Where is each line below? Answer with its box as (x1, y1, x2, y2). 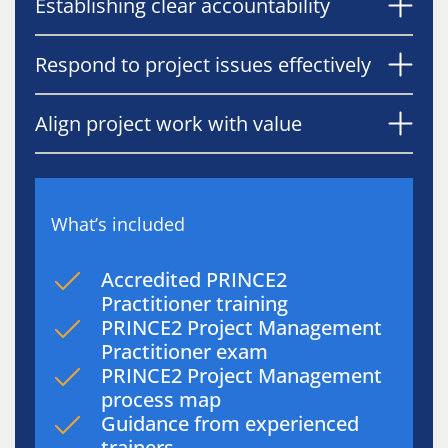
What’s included (51, 212, 185, 236)
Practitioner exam (101, 338, 278, 365)
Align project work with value (35, 109, 302, 137)
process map (101, 386, 231, 413)
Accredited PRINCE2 (101, 266, 287, 293)
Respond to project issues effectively (35, 50, 371, 78)
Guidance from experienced (101, 410, 359, 437)
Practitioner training (101, 290, 298, 317)
